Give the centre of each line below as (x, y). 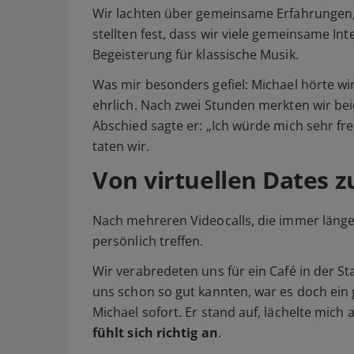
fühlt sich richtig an (155, 333)
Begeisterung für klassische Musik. (196, 55)
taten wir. (121, 147)
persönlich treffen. (148, 241)
